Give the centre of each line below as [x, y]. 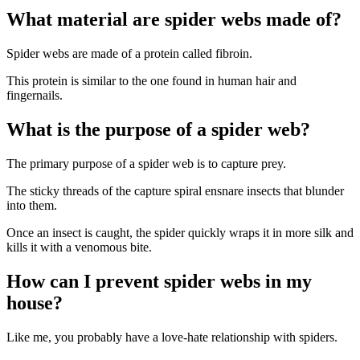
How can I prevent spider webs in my [159, 281]
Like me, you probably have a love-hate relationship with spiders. [172, 337]
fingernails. [35, 96]
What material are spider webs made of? [174, 20]
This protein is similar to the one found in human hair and [151, 81]
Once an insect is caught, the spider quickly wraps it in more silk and [180, 233]
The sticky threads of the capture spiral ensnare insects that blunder [175, 191]
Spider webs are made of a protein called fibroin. [129, 54]
